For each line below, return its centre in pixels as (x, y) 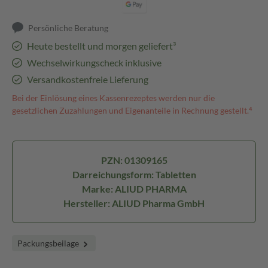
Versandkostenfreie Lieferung (87, 79)
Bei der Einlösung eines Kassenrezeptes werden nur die (113, 98)
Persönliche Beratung (68, 28)
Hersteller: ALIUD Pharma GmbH (134, 203)
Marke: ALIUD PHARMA (134, 189)
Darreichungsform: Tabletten (134, 174)
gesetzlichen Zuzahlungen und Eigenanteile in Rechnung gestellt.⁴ (132, 110)
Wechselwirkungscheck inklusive (94, 63)
